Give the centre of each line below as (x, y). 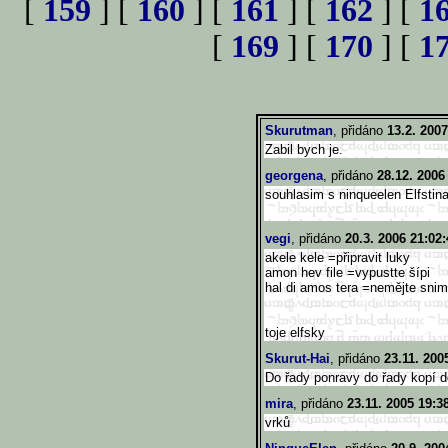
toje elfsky (295, 332)
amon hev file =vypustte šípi (347, 272)
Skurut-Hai (297, 358)
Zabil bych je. (304, 149)
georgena (294, 175)
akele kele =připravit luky (337, 257)
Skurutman (299, 130)
